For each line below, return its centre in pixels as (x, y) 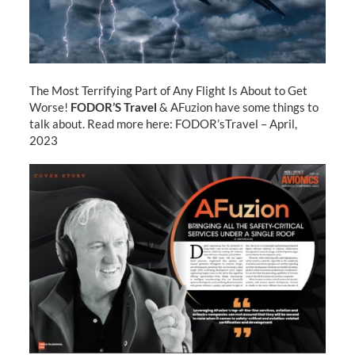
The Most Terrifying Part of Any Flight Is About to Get (168, 90)
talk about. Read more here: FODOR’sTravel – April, (163, 123)
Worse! (50, 107)
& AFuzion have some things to (237, 107)
